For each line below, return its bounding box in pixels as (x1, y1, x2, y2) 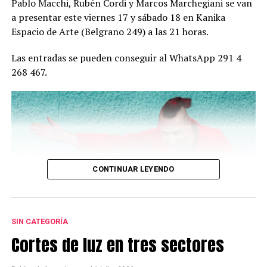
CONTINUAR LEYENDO (92, 164, 175, 174)
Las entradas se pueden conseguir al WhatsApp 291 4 (11, 51, 241, 65)
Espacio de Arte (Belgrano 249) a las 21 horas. (11, 25, 209, 39)
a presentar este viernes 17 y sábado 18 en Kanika (11, 11, 225, 24)
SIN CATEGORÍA (11, 217, 68, 226)
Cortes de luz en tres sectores (11, 232, 224, 258)
